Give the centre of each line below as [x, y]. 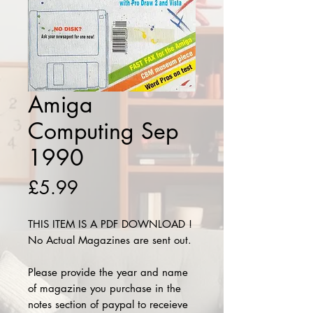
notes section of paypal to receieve [108, 304]
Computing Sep [103, 131]
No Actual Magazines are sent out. [111, 240]
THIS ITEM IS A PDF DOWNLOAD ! [110, 224]
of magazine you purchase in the [104, 288]
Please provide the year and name [108, 272]
